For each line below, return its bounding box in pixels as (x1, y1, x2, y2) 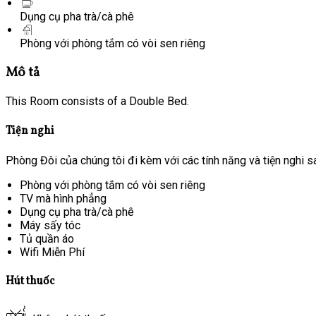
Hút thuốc (6, 274, 54, 290)
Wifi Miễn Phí (20, 245, 85, 259)
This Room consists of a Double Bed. (6, 95, 189, 109)
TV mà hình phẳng (20, 191, 107, 205)
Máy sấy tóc (20, 218, 80, 232)
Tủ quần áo (20, 231, 74, 245)
